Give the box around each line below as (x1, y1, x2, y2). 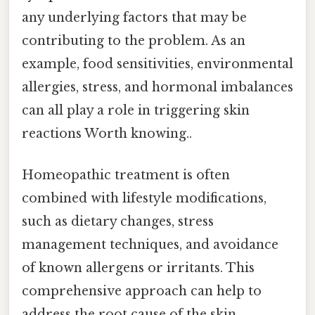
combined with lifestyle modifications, (22, 191, 266, 207)
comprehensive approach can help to (22, 283, 262, 300)
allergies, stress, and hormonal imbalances (22, 79, 293, 95)
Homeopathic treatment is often (22, 167, 230, 184)
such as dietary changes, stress (22, 214, 214, 230)
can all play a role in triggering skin (22, 102, 250, 118)
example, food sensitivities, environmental (22, 56, 293, 72)
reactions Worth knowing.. (22, 125, 192, 141)
